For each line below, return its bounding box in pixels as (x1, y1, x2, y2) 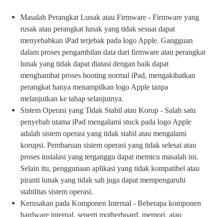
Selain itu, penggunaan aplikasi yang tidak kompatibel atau (20, 164, 200, 173)
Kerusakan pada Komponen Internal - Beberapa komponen (20, 199, 201, 208)
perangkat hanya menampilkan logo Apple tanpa (20, 83, 168, 92)
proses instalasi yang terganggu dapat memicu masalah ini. (20, 153, 198, 161)
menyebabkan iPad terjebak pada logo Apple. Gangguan (20, 36, 193, 45)
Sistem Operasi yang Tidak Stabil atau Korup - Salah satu (20, 106, 196, 115)
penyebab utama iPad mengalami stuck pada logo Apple (20, 118, 191, 126)
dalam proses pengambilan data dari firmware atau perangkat (20, 48, 205, 57)
